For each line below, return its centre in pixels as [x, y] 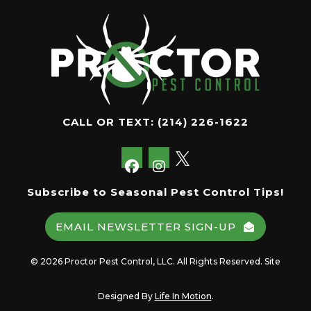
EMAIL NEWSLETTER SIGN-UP [145, 226]
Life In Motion [183, 296]
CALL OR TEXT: [110, 121]
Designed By [125, 296]
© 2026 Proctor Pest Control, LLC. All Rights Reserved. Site [155, 261]
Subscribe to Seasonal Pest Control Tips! [155, 192]
